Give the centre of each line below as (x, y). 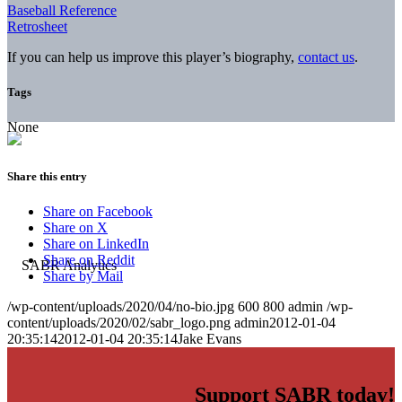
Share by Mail (83, 276)
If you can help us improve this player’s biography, (153, 57)
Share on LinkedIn (96, 244)
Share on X (75, 228)
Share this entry (47, 177)
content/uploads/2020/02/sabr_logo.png (119, 323)
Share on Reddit (89, 260)
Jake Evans (210, 339)
